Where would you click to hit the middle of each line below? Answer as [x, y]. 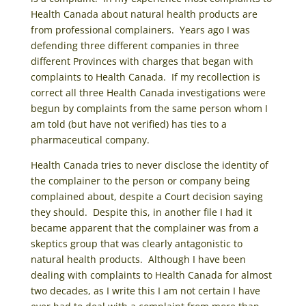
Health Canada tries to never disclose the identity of [149, 165]
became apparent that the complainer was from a [144, 227]
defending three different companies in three [135, 45]
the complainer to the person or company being [140, 180]
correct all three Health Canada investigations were [148, 92]
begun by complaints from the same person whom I [149, 108]
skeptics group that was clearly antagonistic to [136, 243]
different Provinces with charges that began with [142, 61]
